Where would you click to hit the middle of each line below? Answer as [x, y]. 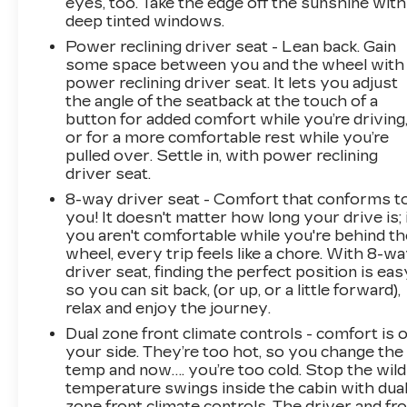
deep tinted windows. [145, 21]
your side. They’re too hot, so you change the [235, 352]
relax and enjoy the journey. [169, 308]
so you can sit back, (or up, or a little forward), [233, 290]
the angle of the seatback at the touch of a [222, 101]
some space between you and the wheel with [235, 65]
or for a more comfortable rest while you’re [228, 137]
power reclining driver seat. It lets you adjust [232, 83]
